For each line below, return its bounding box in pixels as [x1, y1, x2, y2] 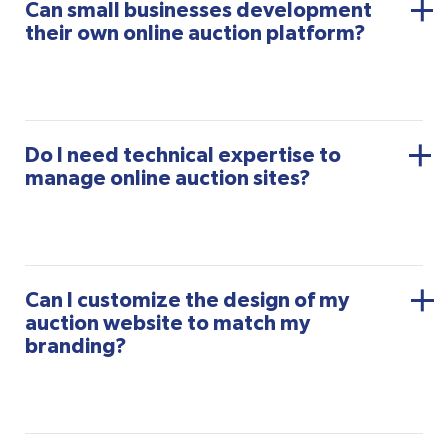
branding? [25, 335, 127, 357]
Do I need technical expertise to [25, 144, 341, 166]
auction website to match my [25, 312, 310, 334]
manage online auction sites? [25, 167, 311, 189]
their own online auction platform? [25, 22, 366, 44]
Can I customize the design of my [25, 289, 349, 311]
